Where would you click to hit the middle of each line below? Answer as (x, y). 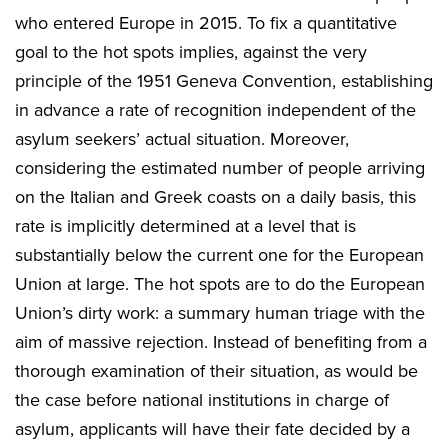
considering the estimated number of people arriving (220, 167)
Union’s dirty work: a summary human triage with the (220, 312)
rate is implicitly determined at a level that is (185, 225)
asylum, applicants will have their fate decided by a (212, 428)
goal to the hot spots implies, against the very (191, 51)
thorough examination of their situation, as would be (216, 370)
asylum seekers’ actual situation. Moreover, (182, 138)
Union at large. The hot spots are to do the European (220, 283)
